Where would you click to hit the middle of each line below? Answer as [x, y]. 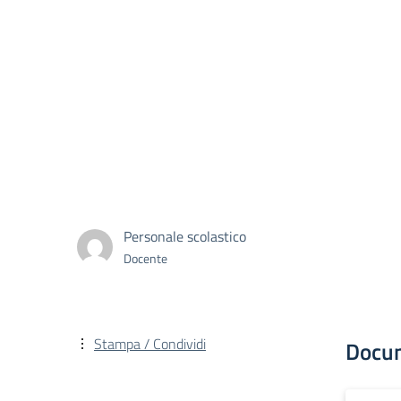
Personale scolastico [185, 236]
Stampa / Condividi [150, 344]
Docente [145, 258]
